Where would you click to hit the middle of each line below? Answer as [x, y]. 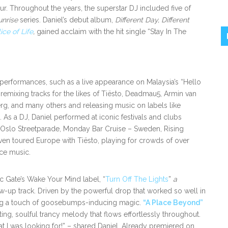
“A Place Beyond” [173, 203]
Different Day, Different [152, 20]
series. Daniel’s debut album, [67, 20]
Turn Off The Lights [137, 179]
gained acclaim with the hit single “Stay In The [110, 32]
